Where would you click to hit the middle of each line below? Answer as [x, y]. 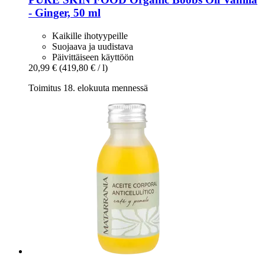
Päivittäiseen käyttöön [93, 57]
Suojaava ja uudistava [93, 46]
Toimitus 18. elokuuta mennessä [88, 88]
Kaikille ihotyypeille [90, 35]
